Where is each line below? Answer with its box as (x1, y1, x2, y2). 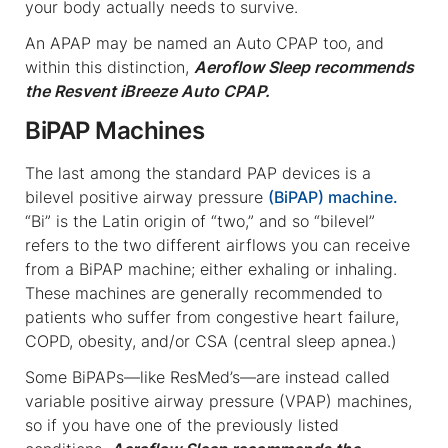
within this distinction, (25, 56, 194, 77)
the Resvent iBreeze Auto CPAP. (25, 80, 270, 101)
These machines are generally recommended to (25, 282, 382, 303)
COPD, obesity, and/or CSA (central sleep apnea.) (25, 330, 397, 351)
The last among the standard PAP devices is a (25, 162, 371, 183)
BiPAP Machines (25, 115, 205, 145)
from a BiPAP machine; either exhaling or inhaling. (25, 258, 397, 279)
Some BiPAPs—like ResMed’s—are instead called (25, 366, 390, 387)
